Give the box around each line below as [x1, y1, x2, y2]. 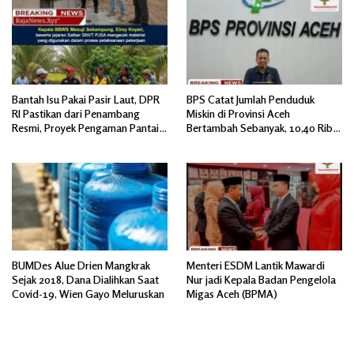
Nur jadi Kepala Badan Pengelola [186, 273, 336, 287]
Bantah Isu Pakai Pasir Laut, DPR [12, 92, 160, 107]
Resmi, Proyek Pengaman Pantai [12, 121, 159, 135]
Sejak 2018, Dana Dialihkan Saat [12, 273, 159, 287]
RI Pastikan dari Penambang [12, 107, 140, 121]
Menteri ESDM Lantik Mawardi [186, 258, 325, 273]
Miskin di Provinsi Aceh [186, 107, 290, 121]
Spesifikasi [12, 149, 61, 164]
